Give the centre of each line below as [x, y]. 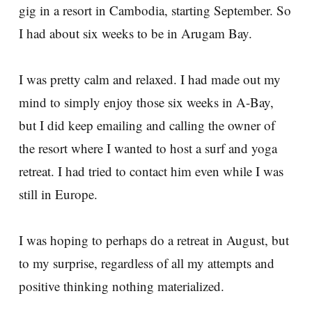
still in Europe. [58, 194]
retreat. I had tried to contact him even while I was [151, 171]
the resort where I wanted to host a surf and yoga [148, 148]
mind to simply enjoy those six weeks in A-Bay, [146, 102]
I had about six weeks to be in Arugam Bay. [135, 33]
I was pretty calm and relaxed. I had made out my [150, 79]
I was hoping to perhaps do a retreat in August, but [154, 240]
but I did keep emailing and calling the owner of [147, 125]
